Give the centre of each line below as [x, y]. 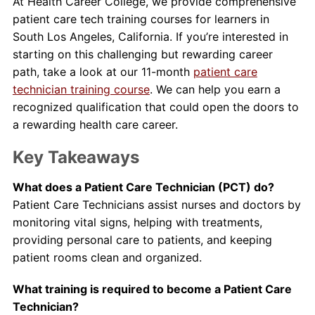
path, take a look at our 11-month [103, 72]
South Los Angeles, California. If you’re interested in [150, 37]
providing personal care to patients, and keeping [142, 240]
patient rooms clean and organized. [107, 257]
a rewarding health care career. [95, 124]
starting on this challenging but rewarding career [142, 54]
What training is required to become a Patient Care [152, 289]
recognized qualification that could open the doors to [155, 107]
